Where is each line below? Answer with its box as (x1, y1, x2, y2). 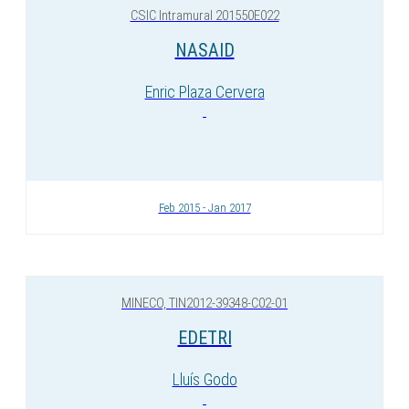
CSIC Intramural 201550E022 (130, 7, 279, 24)
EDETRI (177, 327, 232, 349)
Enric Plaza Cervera (144, 82, 265, 101)
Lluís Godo (172, 370, 237, 389)
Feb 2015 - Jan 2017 (158, 201, 251, 215)
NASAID (174, 39, 235, 61)
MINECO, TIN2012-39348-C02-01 (121, 295, 288, 311)
